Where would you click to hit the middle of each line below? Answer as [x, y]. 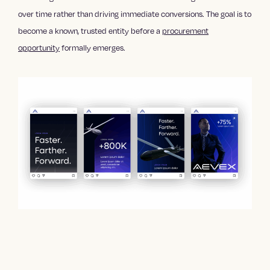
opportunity [39, 48]
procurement [186, 31]
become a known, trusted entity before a [90, 31]
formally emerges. [93, 48]
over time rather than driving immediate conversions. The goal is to [135, 14]
